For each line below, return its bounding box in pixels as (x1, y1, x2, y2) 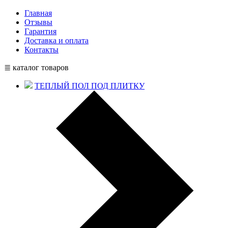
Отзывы (24, 18, 52, 26)
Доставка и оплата (24, 36, 89, 45)
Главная (24, 9, 52, 17)
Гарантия (24, 27, 56, 36)
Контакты (24, 45, 59, 54)
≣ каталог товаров (4, 63, 69, 72)
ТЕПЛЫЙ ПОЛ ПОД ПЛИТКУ (35, 81, 145, 90)
